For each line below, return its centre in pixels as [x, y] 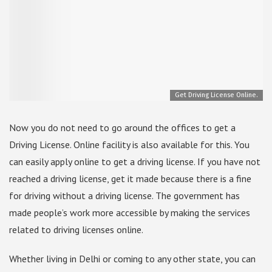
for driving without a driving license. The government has [124, 196]
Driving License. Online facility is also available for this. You [129, 145]
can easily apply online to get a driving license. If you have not [135, 162]
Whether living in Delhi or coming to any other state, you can [132, 259]
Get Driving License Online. [216, 95]
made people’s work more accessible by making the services [130, 213]
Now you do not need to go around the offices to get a [122, 128]
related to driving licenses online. [76, 230]
